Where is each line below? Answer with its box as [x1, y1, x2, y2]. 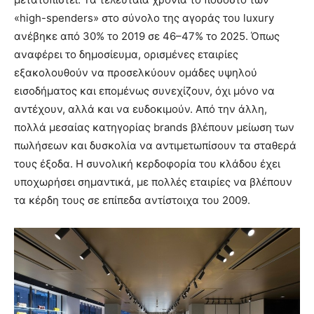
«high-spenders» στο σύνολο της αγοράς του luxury [14, 11, 274, 25]
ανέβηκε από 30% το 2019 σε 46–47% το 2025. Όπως [14, 29, 280, 43]
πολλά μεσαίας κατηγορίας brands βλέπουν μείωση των [14, 121, 294, 135]
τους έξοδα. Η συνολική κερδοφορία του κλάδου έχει [14, 157, 280, 171]
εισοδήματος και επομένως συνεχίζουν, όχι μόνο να [14, 84, 275, 98]
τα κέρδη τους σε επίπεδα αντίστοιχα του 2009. [14, 193, 250, 207]
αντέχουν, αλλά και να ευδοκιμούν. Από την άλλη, [14, 102, 267, 116]
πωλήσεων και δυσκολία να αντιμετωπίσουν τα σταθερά [14, 139, 296, 153]
